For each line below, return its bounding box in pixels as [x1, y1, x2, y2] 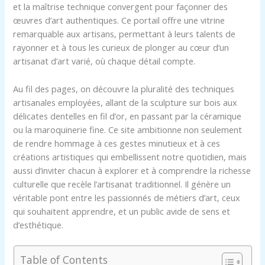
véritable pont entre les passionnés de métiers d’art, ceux [13, 191, 241, 203]
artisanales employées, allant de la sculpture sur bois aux [13, 96, 238, 108]
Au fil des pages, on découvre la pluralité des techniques [13, 82, 235, 95]
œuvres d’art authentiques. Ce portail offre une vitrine [13, 14, 225, 27]
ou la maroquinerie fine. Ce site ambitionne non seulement [13, 123, 243, 135]
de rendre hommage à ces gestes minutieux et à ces [13, 137, 221, 149]
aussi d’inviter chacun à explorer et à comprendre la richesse [13, 164, 251, 176]
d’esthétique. [13, 218, 64, 231]
